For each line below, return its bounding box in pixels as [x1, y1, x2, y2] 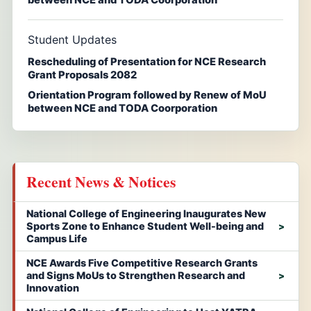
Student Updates [28, 32, 117, 47]
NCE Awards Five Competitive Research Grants [26, 256, 258, 269]
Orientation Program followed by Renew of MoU [28, 88, 267, 101]
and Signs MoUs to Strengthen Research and [26, 269, 245, 281]
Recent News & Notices [26, 170, 176, 192]
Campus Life [26, 232, 87, 244]
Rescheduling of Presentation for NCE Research [28, 55, 266, 68]
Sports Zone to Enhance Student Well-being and [26, 219, 264, 232]
